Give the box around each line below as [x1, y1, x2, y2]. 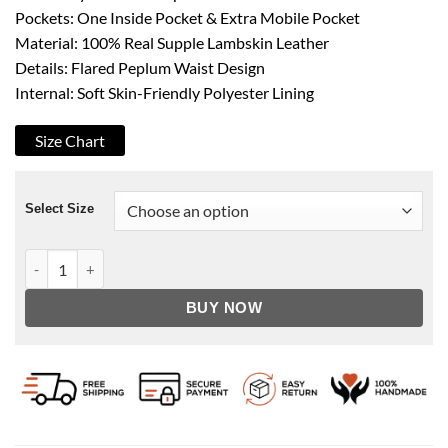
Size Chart [35, 131, 105, 151]
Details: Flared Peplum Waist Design [15, 57, 265, 77]
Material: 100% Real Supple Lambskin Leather [15, 32, 329, 52]
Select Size [25, 201, 94, 217]
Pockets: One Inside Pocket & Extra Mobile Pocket [15, 7, 360, 27]
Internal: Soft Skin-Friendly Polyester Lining [15, 82, 314, 102]
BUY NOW [185, 299, 263, 317]
